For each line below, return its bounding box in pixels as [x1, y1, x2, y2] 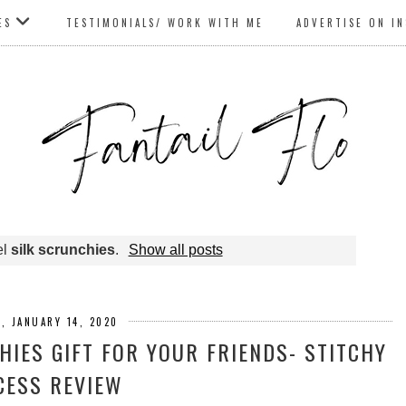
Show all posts [128, 241, 223, 257]
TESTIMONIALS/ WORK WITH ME [65, 15, 264, 30]
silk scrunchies [11, 241, 116, 257]
